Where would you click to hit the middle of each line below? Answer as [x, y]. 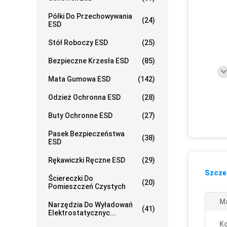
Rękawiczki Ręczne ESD [87, 160]
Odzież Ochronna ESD [84, 97]
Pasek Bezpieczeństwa [86, 134]
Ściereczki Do [71, 178]
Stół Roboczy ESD [78, 43]
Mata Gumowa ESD [79, 79]
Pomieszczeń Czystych [87, 186]
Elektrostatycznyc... [82, 213]
